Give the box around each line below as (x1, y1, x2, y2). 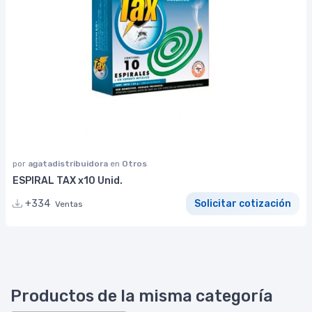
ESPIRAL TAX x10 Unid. (13, 175, 123, 187)
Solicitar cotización (194, 197, 291, 210)
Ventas (55, 198, 83, 209)
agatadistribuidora (28, 159, 110, 169)
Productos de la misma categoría (10, 286, 273, 306)
